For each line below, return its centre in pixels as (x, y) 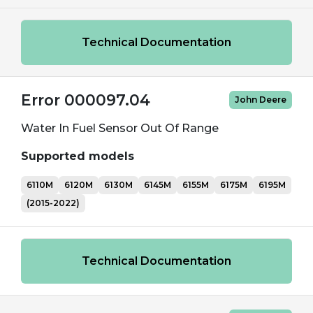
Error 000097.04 (86, 100)
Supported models (78, 156)
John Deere (261, 100)
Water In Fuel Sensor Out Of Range (120, 128)
